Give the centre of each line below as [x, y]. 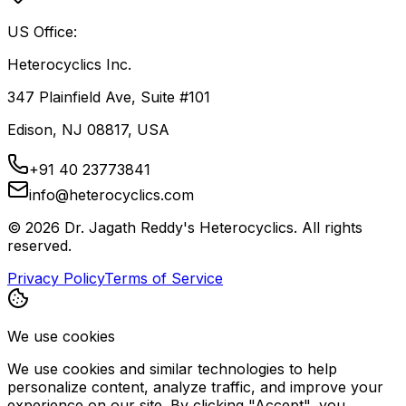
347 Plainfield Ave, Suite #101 [109, 97]
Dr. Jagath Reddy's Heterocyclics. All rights [211, 228]
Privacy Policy [56, 279]
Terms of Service [164, 279]
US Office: [42, 32]
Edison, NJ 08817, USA [88, 130]
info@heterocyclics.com [111, 195]
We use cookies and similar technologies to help [172, 369]
